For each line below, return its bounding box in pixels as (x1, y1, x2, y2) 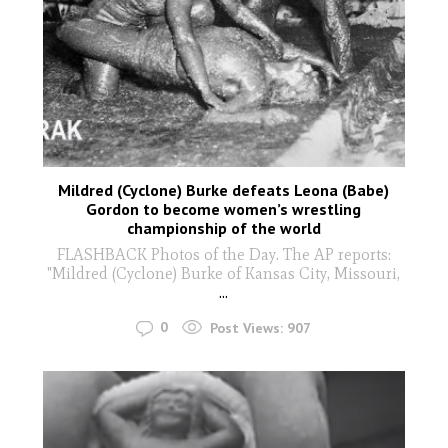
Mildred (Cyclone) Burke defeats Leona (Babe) (58, 180, 390, 201)
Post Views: (210, 318, 284, 337)
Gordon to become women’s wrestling (86, 199, 362, 220)
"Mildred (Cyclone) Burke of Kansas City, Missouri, (47, 264, 401, 284)
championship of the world (126, 218, 321, 239)
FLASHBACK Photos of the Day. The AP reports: (56, 245, 391, 265)
